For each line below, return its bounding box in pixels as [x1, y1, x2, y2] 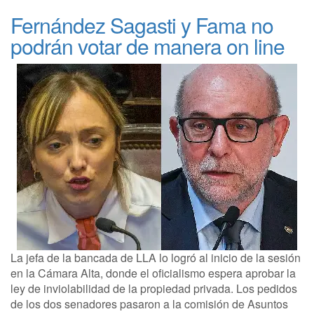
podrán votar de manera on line [11, 31, 285, 61]
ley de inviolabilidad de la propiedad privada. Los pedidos [11, 280, 297, 296]
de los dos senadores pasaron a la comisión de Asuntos [11, 296, 288, 312]
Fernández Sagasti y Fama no [11, 10, 273, 40]
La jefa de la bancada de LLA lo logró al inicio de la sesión [11, 250, 301, 266]
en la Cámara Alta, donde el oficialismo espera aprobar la [11, 265, 296, 281]
